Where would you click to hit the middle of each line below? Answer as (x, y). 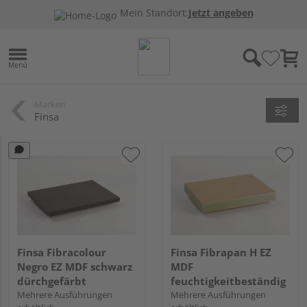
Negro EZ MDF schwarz (75, 266)
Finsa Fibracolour (62, 252)
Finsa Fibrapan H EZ (221, 252)
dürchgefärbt (52, 281)
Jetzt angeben (221, 13)
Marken (50, 104)
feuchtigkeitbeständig (228, 281)
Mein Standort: (154, 13)
